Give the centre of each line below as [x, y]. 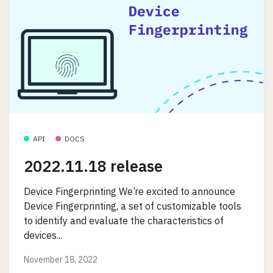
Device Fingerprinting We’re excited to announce [129, 192]
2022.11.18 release [93, 166]
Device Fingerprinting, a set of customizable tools [133, 206]
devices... [43, 236]
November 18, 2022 [61, 259]
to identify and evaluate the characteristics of [124, 221]
